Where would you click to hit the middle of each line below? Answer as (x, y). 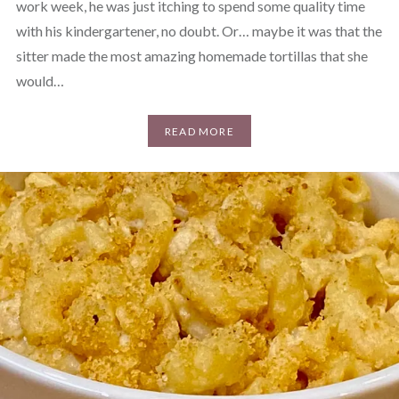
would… (40, 81)
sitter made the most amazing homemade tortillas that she (191, 56)
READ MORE (199, 131)
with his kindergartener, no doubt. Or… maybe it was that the (199, 31)
